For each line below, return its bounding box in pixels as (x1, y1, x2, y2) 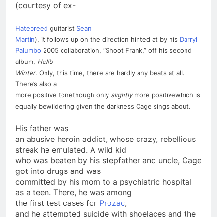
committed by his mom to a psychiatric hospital (15, 176, 191, 186)
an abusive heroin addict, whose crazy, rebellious (15, 134, 196, 144)
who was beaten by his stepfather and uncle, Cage (15, 155, 201, 165)
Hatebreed (15, 24, 48, 32)
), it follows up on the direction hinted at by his (35, 35, 180, 43)
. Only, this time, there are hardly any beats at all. (35, 68, 185, 77)
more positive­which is (132, 91, 200, 99)
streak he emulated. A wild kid (15, 144, 126, 155)
